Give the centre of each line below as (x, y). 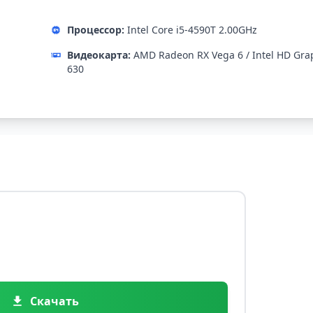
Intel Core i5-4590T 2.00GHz (191, 30)
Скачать (54, 301)
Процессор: (96, 30)
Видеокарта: (99, 55)
